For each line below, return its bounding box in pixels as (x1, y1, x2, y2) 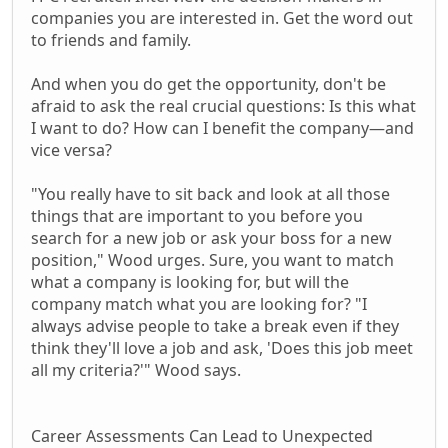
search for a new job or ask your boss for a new (31, 226, 392, 249)
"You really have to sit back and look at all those (31, 182, 390, 205)
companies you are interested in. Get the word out (31, 6, 413, 29)
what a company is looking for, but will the (31, 270, 349, 293)
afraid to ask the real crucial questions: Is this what (31, 94, 416, 117)
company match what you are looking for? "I (31, 292, 367, 315)
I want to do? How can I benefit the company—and (31, 116, 414, 139)
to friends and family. (31, 28, 191, 51)
